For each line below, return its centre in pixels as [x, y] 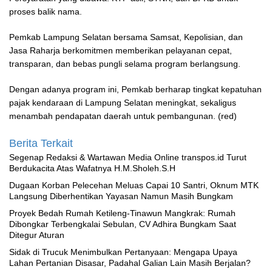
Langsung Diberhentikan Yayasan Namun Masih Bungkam [121, 196]
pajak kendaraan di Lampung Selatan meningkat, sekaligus [123, 103]
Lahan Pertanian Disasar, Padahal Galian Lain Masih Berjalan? [130, 263]
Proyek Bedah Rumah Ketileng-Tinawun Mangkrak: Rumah [122, 213]
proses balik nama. [46, 12]
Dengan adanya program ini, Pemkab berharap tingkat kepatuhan [135, 90]
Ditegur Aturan [37, 235]
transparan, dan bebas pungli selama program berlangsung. [125, 64]
